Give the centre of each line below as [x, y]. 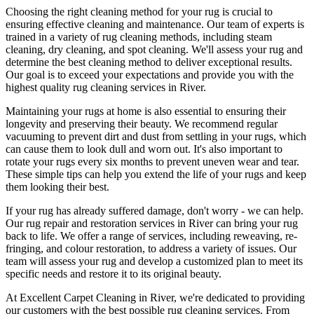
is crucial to [246, 11]
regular [262, 123]
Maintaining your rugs [55, 111]
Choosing [28, 11]
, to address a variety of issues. [211, 248]
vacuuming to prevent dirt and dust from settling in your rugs [139, 136]
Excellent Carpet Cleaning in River [97, 297]
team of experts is [266, 24]
